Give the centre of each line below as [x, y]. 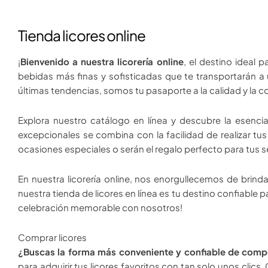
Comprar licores [52, 237]
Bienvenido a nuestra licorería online [102, 61]
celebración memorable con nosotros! [100, 208]
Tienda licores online [82, 35]
